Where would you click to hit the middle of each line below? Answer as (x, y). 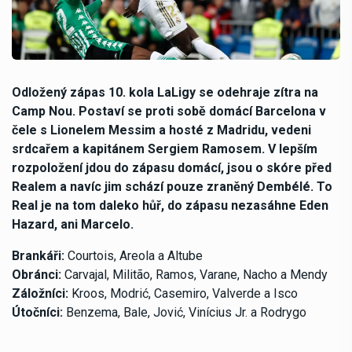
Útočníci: (37, 312)
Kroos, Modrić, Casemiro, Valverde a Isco (183, 293)
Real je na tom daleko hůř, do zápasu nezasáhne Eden (170, 205)
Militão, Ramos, (156, 274)
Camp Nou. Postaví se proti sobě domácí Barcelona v (169, 111)
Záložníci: (40, 293)
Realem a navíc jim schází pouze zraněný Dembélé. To (172, 186)
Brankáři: (38, 255)
